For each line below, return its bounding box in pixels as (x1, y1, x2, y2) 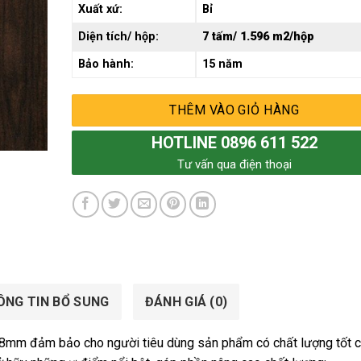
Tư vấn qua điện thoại (176, 156, 292, 172)
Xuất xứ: (77, 2, 122, 16)
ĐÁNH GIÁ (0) (144, 293, 228, 309)
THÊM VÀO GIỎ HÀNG (169, 102, 300, 118)
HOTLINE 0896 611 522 (151, 132, 317, 152)
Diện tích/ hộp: (77, 29, 159, 44)
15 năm (201, 56, 243, 71)
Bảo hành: (77, 56, 134, 71)
